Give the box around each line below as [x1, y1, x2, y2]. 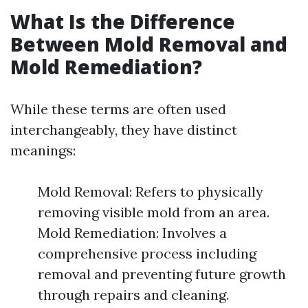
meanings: [10, 142, 76, 159]
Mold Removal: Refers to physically [38, 183, 263, 200]
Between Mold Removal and [10, 31, 287, 57]
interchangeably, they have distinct [10, 121, 237, 138]
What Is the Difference [10, 8, 235, 34]
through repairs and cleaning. [38, 286, 229, 303]
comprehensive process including [38, 245, 256, 262]
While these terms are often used [10, 100, 226, 118]
